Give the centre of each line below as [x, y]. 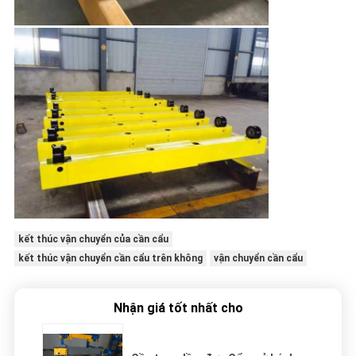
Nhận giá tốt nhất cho [178, 308]
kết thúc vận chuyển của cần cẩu [93, 240]
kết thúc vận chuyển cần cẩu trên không [110, 259]
